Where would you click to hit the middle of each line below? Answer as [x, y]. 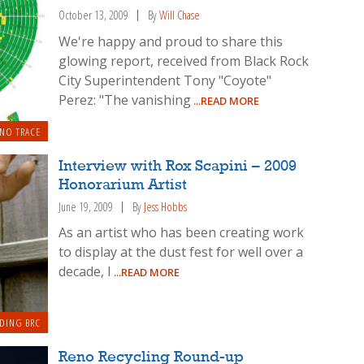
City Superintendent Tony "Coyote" [165, 80]
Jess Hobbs [166, 206]
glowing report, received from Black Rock [184, 61]
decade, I [85, 272]
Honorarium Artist [123, 185]
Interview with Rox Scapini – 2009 [178, 166]
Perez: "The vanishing [125, 100]
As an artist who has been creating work [182, 233]
